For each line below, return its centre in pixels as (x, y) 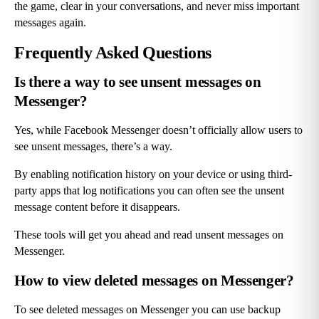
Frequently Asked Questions (113, 52)
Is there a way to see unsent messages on (138, 82)
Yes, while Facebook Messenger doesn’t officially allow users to (158, 130)
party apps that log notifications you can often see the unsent (149, 191)
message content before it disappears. (97, 207)
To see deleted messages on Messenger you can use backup (147, 310)
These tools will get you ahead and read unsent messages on (149, 235)
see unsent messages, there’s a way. (93, 147)
